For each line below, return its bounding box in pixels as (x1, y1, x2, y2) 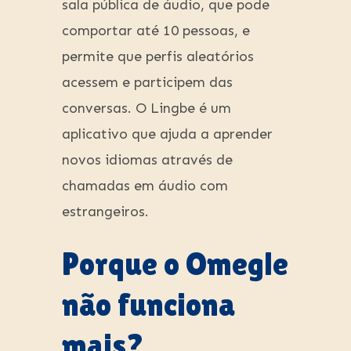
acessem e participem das (62, 74, 233, 92)
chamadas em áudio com (62, 177, 228, 195)
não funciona (62, 287, 235, 324)
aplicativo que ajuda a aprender (62, 125, 273, 143)
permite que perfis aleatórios (62, 48, 254, 66)
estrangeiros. (62, 203, 149, 221)
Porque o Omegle (62, 246, 288, 283)
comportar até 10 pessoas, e (62, 22, 250, 40)
